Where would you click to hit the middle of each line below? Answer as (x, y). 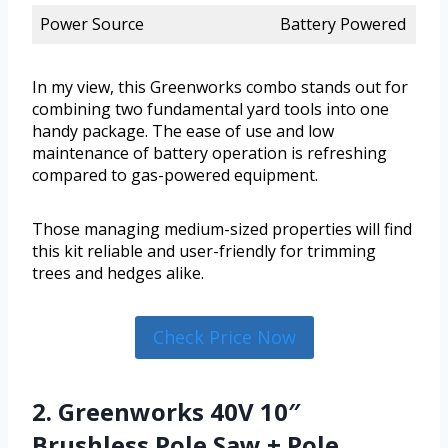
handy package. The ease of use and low (183, 131)
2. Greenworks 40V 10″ (166, 411)
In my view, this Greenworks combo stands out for (220, 87)
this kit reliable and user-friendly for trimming (204, 251)
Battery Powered (343, 24)
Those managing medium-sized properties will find (222, 229)
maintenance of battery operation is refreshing (209, 153)
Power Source (92, 24)
